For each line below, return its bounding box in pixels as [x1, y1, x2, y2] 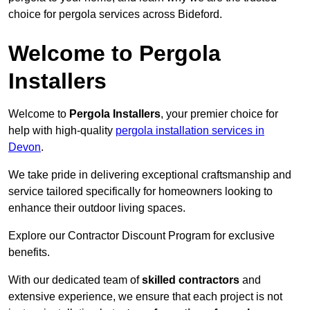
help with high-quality [8, 125, 116, 137]
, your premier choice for [161, 108, 278, 120]
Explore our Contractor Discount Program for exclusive [8, 230, 275, 242]
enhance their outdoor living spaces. [8, 202, 185, 215]
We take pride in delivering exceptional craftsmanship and [8, 169, 291, 181]
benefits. [8, 246, 50, 259]
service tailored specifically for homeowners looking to [8, 185, 273, 198]
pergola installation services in [116, 125, 264, 137]
